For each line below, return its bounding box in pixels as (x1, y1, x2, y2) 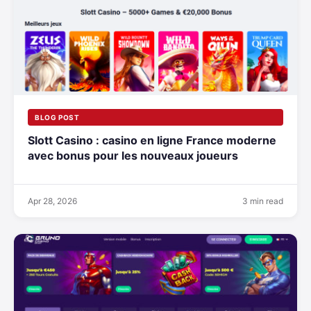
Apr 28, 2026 (28, 196, 77, 207)
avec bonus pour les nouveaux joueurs (28, 149, 238, 163)
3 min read (242, 196, 283, 207)
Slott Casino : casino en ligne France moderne (28, 133, 276, 148)
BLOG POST (35, 113, 80, 122)
